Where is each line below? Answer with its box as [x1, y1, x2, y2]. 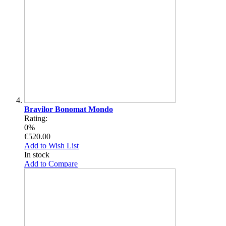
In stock [24, 150, 49, 159]
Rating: [24, 114, 47, 123]
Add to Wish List [24, 141, 79, 150]
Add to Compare [24, 159, 78, 168]
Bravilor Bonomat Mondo [24, 104, 113, 114]
